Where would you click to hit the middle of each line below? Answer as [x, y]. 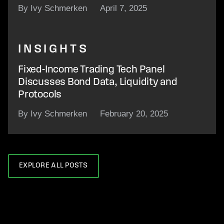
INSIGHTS [53, 49]
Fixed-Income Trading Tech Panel [91, 69]
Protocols [40, 94]
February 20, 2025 [134, 113]
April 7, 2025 [123, 8]
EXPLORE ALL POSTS [53, 166]
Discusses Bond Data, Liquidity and [98, 82]
